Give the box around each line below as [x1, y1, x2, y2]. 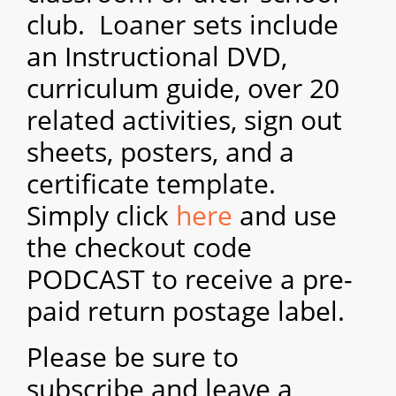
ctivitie [137, 102, 218, 139]
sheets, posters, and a [27, 133, 294, 171]
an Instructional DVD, [27, 38, 287, 75]
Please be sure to [27, 339, 239, 376]
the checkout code [27, 229, 252, 266]
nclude [256, 6, 339, 43]
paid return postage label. [27, 293, 345, 330]
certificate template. [27, 165, 283, 202]
